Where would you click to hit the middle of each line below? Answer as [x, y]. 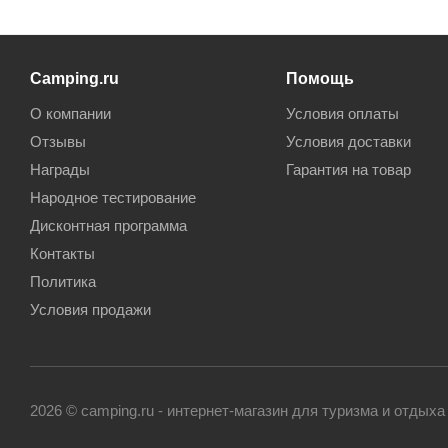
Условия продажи [90, 309]
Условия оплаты [342, 113]
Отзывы [58, 141]
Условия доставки [348, 141]
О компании [70, 113]
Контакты [62, 253]
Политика [63, 281]
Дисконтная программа [108, 225]
